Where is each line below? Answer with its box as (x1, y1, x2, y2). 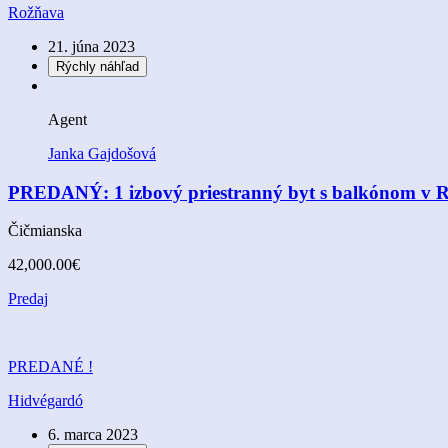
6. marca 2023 (48, 426, 138, 444)
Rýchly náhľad (56, 58, 139, 74)
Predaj (8, 290, 48, 308)
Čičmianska (8, 222, 82, 240)
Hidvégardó (8, 392, 83, 410)
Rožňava (8, 3, 64, 21)
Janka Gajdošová (48, 144, 156, 162)
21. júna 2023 (48, 37, 135, 55)
